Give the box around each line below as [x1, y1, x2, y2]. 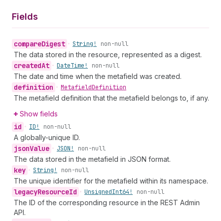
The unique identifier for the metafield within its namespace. [14, 177, 208, 185]
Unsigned [84, 188, 112, 196]
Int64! [112, 188, 133, 196]
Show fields [20, 110, 58, 118]
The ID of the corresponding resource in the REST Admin [14, 198, 200, 207]
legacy [14, 187, 37, 196]
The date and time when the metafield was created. [14, 72, 182, 80]
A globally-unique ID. [14, 133, 80, 142]
